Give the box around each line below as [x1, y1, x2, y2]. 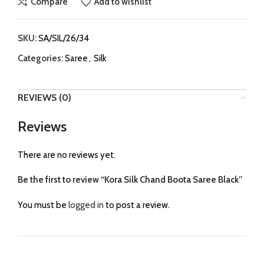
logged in [68, 199, 104, 210]
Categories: [18, 52, 63, 64]
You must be [18, 199, 68, 210]
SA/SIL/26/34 [38, 32, 89, 44]
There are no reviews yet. [18, 149, 115, 160]
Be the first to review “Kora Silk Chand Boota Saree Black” [18, 174, 242, 185]
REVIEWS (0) [18, 91, 71, 103]
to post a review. [104, 199, 170, 210]
